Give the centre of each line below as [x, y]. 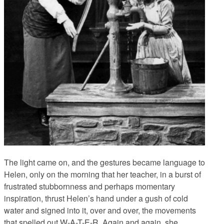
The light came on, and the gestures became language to [104, 162]
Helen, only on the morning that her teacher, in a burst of [102, 174]
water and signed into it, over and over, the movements [100, 210]
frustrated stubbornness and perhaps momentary [89, 186]
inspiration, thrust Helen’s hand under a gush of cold [96, 198]
